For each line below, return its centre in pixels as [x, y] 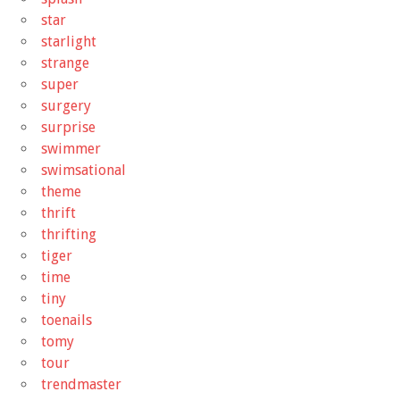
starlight [69, 41]
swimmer [71, 148]
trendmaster [81, 384]
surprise [68, 127]
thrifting [69, 234]
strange [65, 62]
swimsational [83, 170]
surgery [66, 105]
